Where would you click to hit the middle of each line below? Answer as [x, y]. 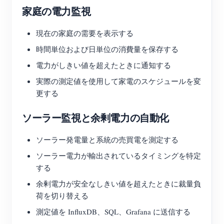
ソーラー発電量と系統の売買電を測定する [107, 139]
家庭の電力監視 [56, 11]
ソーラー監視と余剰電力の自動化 [95, 118]
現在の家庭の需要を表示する [85, 33]
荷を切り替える [62, 195]
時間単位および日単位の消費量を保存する [107, 49]
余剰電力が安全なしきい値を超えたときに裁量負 [118, 183]
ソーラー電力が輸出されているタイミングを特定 [118, 155]
